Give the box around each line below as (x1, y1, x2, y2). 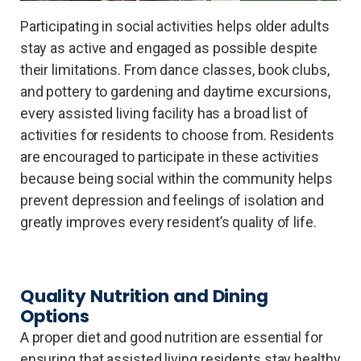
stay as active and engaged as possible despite (19, 39, 318, 56)
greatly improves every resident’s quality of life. (19, 213, 317, 230)
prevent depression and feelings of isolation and (19, 191, 324, 209)
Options (19, 303, 90, 329)
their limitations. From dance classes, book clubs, (19, 60, 330, 78)
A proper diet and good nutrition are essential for (19, 328, 323, 346)
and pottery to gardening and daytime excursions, (19, 82, 330, 100)
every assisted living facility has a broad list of (19, 104, 309, 122)
